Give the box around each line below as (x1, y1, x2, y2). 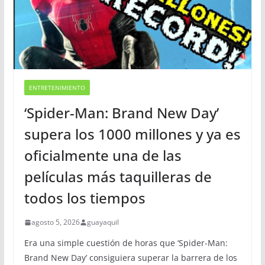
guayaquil (86, 217, 119, 228)
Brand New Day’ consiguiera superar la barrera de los (24, 252, 237, 264)
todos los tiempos (24, 188, 146, 208)
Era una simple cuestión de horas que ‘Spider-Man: (24, 237, 228, 249)
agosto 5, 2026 (31, 217, 80, 228)
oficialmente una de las (24, 146, 182, 166)
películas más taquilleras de (24, 167, 212, 187)
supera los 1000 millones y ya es (24, 124, 241, 144)
